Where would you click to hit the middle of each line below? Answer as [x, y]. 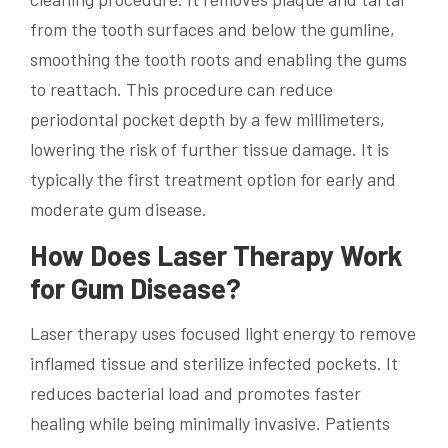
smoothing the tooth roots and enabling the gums [218, 58]
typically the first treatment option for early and [213, 178]
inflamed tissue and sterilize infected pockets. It [214, 362]
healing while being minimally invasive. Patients [210, 422]
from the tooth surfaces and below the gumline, [212, 28]
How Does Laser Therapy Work [216, 254]
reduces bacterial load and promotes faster [195, 392]
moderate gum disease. [118, 208]
